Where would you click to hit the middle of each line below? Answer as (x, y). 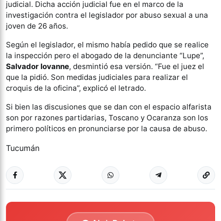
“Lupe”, (192, 55)
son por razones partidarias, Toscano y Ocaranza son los (107, 118)
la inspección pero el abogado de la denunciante (92, 55)
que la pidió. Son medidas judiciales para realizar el (97, 77)
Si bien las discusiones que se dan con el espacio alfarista (109, 107)
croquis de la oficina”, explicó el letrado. (76, 88)
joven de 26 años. (37, 26)
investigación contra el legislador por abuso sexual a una (107, 15)
